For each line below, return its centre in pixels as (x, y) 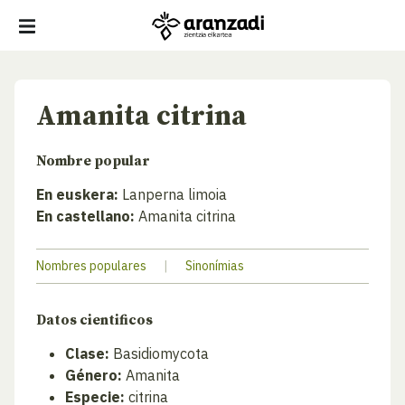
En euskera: (77, 194)
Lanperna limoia (173, 194)
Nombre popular (93, 161)
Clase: (87, 353)
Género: (94, 375)
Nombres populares (91, 266)
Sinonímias (215, 266)
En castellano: (85, 216)
